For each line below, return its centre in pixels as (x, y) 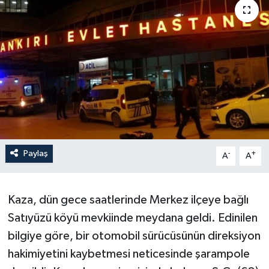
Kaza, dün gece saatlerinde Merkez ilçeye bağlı (128, 200)
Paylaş (35, 153)
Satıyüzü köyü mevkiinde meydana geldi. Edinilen (132, 218)
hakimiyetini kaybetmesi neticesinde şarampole (128, 254)
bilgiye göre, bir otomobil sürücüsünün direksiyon (134, 236)
